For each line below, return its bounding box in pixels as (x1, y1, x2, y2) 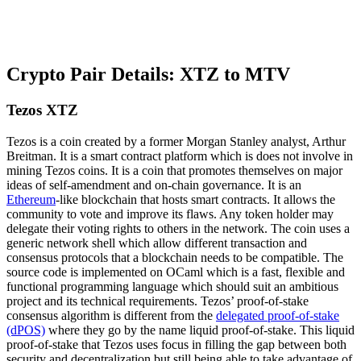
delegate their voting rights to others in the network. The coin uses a (6, 221, 350, 235)
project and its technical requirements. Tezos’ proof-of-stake (6, 293, 309, 308)
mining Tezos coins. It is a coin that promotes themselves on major (6, 163, 342, 177)
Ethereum (6, 192, 56, 206)
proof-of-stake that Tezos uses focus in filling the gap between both (6, 337, 346, 351)
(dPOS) (6, 322, 45, 337)
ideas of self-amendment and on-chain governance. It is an (6, 177, 301, 192)
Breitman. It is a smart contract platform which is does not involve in (6, 148, 353, 163)
